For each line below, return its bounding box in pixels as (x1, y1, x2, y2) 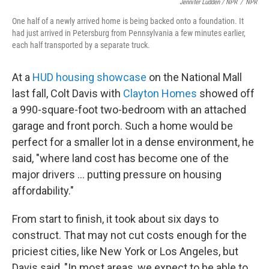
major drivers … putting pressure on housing (12, 168, 222, 181)
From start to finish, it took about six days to (12, 213, 219, 225)
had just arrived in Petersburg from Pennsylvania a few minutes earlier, (12, 28, 246, 38)
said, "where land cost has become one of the (12, 152, 229, 165)
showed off (197, 87, 255, 100)
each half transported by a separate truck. (12, 40, 150, 50)
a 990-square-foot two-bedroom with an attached (12, 103, 246, 116)
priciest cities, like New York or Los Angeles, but (12, 245, 238, 258)
